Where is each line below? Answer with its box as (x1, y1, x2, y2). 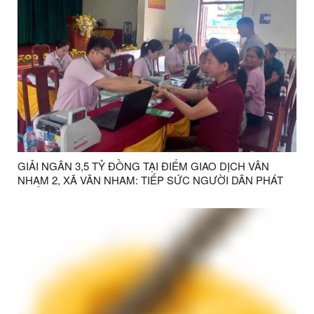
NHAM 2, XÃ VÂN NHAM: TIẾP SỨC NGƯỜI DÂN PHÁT (18, 172, 283, 187)
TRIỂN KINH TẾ (18, 186, 93, 201)
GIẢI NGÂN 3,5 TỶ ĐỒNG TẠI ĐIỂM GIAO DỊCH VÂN (18, 158, 269, 173)
